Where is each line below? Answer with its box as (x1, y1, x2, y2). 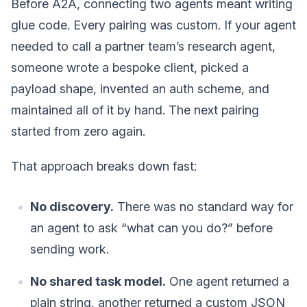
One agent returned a (166, 274, 289, 288)
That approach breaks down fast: (11, 159, 197, 173)
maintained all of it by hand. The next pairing (11, 103, 259, 117)
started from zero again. (11, 124, 145, 138)
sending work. (30, 242, 109, 256)
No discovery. (30, 199, 114, 214)
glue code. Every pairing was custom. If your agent (11, 18, 296, 32)
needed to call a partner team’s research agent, (11, 39, 275, 53)
